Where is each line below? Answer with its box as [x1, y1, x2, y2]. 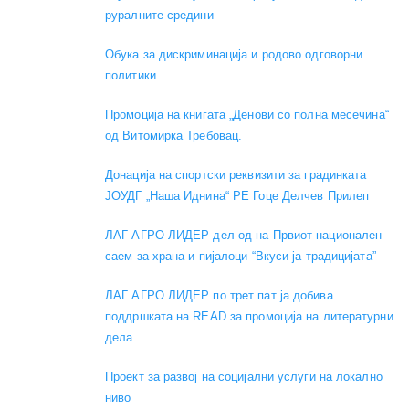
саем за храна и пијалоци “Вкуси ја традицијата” [105, 249, 376, 264]
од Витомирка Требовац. [105, 129, 243, 143]
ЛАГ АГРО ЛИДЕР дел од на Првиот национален [105, 228, 383, 243]
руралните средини [105, 8, 214, 23]
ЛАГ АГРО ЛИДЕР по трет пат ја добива [105, 288, 333, 303]
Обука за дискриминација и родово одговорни [105, 47, 363, 62]
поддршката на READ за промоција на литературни [105, 309, 393, 324]
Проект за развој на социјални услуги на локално [105, 370, 383, 384]
